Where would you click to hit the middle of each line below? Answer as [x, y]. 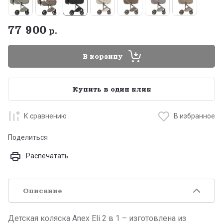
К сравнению [45, 116]
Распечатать [47, 156]
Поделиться [28, 138]
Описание [43, 191]
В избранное [194, 116]
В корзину [103, 56]
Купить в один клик [111, 89]
